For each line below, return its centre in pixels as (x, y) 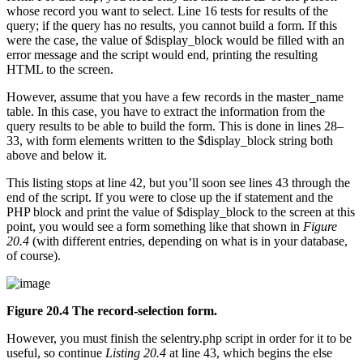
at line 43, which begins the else (249, 353)
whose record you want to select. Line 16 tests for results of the (167, 11)
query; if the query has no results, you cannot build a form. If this (172, 26)
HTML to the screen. (60, 70)
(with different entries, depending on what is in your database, (188, 241)
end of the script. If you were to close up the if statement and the (170, 198)
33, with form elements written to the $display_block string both (170, 141)
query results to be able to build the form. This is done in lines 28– (175, 126)
